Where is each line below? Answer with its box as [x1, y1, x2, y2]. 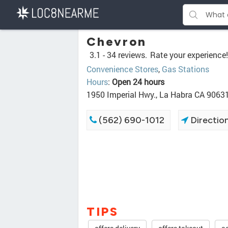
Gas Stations [162, 64, 209, 74]
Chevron [87, 34, 147, 49]
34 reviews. [107, 49, 147, 60]
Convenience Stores [87, 64, 158, 74]
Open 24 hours [112, 76, 164, 87]
